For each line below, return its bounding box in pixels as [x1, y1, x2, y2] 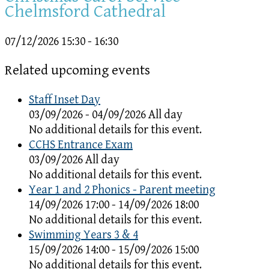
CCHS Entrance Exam [29, 138, 133, 152]
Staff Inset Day [29, 92, 100, 107]
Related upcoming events [5, 62, 150, 79]
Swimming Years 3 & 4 [29, 228, 138, 242]
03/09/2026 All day [29, 153, 119, 167]
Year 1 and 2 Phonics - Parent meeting [29, 183, 216, 197]
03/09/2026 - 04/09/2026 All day [29, 107, 183, 122]
